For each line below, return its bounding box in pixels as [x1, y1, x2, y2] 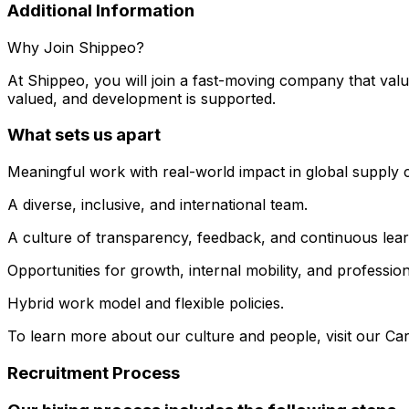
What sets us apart [7, 124, 161, 146]
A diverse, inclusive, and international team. [7, 194, 308, 214]
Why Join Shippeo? [7, 37, 144, 57]
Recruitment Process [7, 362, 180, 383]
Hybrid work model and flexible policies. [7, 293, 284, 312]
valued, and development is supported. [7, 89, 276, 108]
